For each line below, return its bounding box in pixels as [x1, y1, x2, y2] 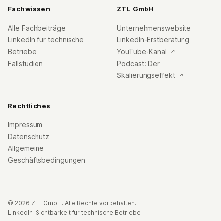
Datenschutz [8, 132, 49, 141]
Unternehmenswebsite [117, 24, 191, 33]
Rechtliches [8, 102, 51, 110]
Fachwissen [8, 5, 50, 13]
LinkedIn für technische [8, 36, 84, 44]
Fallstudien [8, 59, 43, 68]
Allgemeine [8, 144, 44, 153]
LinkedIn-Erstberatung [117, 36, 189, 44]
